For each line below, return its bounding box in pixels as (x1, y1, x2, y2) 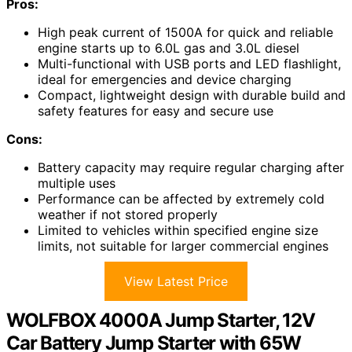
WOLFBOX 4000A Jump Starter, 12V (6, 309, 315, 332)
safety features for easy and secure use (38, 103, 273, 119)
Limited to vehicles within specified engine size (38, 222, 318, 239)
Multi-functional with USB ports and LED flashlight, (38, 56, 341, 72)
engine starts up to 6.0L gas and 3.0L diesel (38, 40, 299, 57)
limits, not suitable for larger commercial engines (38, 238, 328, 255)
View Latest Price (124, 273, 228, 290)
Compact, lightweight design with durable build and (38, 87, 346, 104)
